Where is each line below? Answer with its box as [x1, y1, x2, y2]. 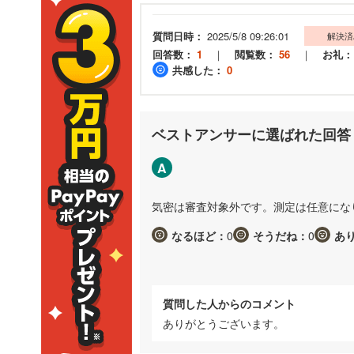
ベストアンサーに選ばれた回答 [152, 123, 351, 145]
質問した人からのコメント [163, 295, 296, 311]
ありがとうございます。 [163, 314, 284, 331]
